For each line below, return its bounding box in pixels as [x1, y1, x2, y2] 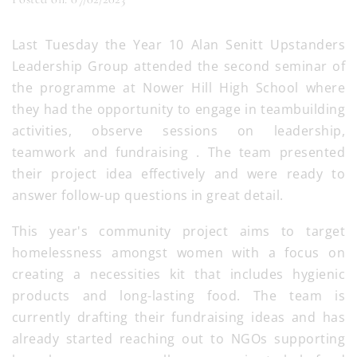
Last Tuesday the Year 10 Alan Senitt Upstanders [12, 36, 345, 54]
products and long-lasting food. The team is [12, 287, 345, 305]
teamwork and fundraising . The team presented [12, 143, 345, 162]
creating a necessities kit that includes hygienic [12, 265, 345, 284]
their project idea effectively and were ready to [12, 165, 345, 183]
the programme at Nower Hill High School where [12, 79, 345, 97]
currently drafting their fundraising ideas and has [12, 308, 345, 327]
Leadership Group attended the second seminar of [12, 57, 345, 76]
